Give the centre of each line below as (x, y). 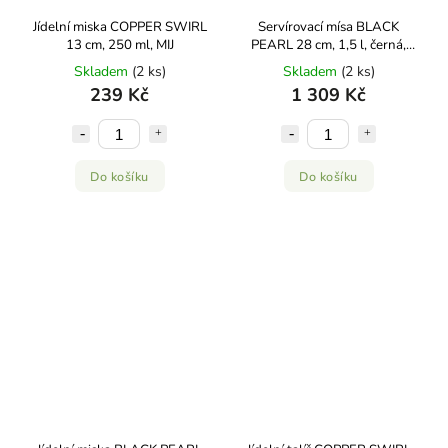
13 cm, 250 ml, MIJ (119, 45)
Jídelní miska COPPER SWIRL (119, 27)
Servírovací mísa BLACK (328, 27)
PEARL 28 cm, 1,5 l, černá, (328, 45)
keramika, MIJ (328, 63)
